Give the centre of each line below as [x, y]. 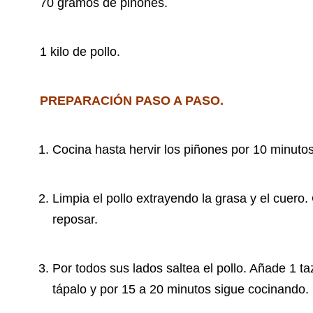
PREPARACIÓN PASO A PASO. [132, 101]
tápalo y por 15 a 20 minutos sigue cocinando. [181, 290]
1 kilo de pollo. [80, 52]
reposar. [75, 220]
